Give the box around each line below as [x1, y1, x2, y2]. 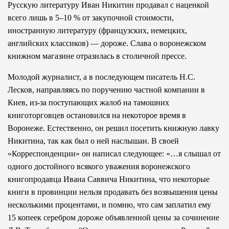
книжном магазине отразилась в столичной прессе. [8, 51, 187, 60]
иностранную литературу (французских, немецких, [8, 26, 187, 35]
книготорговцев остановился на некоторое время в [8, 110, 186, 120]
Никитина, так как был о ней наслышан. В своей [8, 136, 179, 145]
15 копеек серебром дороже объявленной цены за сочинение [8, 213, 219, 222]
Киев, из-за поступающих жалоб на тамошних [8, 98, 169, 107]
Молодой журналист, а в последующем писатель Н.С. [8, 72, 195, 81]
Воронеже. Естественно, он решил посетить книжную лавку [8, 123, 219, 132]
